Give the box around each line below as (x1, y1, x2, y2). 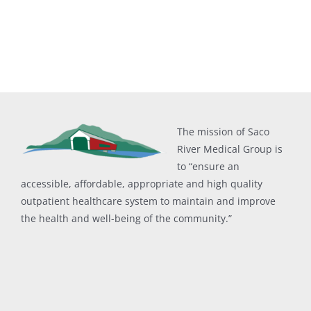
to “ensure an (176, 160, 239, 174)
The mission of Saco (176, 125, 269, 139)
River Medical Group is (176, 142, 283, 156)
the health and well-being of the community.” (20, 212, 232, 226)
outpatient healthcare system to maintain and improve (20, 194, 276, 208)
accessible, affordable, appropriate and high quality (20, 177, 262, 191)
